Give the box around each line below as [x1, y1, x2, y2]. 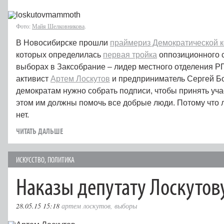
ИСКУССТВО [16, 154, 44, 164]
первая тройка [103, 50, 157, 59]
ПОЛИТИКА [47, 154, 74, 164]
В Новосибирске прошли [16, 38, 110, 47]
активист [16, 74, 50, 83]
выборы [114, 200, 137, 210]
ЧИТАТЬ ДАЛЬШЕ [16, 125, 63, 136]
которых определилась [16, 50, 103, 59]
